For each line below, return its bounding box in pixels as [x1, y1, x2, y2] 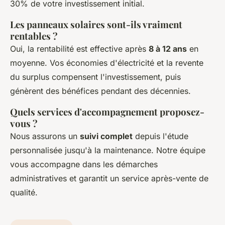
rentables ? [10, 29, 58, 42]
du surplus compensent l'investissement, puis [10, 71, 181, 82]
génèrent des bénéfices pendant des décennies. [10, 85, 191, 96]
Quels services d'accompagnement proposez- [10, 105, 204, 118]
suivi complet [80, 131, 133, 141]
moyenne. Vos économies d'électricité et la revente [10, 57, 203, 68]
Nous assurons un [10, 131, 80, 141]
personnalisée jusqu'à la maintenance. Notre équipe [10, 145, 205, 155]
